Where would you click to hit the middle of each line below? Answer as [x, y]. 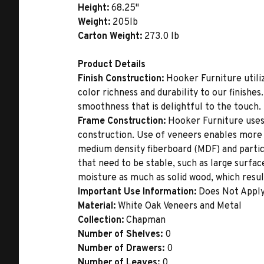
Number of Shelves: [121, 235]
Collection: [102, 220]
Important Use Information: [138, 192]
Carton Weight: [111, 37]
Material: [98, 206]
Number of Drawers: [122, 249]
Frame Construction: [123, 121]
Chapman [146, 220]
